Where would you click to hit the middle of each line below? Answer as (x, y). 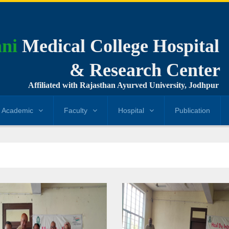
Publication (192, 110)
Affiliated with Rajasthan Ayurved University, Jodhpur (123, 85)
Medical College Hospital (118, 46)
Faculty (76, 110)
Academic (17, 110)
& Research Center (145, 70)
